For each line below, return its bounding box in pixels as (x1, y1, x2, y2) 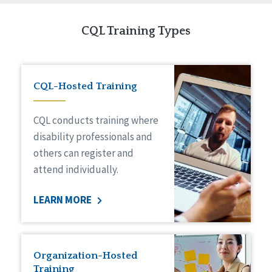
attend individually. (33, 162, 119, 176)
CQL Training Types (81, 24, 191, 38)
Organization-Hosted (33, 250, 138, 262)
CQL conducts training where (33, 113, 159, 127)
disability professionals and (33, 129, 153, 143)
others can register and (33, 146, 134, 160)
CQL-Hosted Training (33, 80, 138, 92)
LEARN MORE (33, 192, 94, 206)
